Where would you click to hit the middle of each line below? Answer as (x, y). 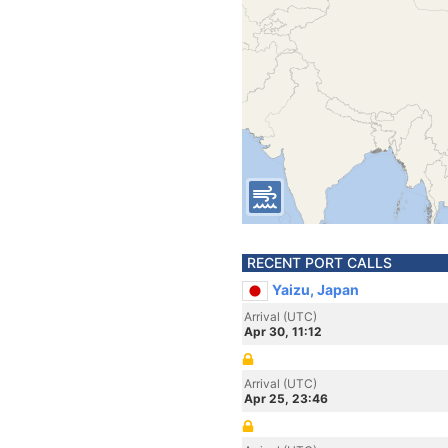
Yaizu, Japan (315, 289)
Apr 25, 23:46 (286, 398)
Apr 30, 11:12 (283, 331)
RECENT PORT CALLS (319, 262)
